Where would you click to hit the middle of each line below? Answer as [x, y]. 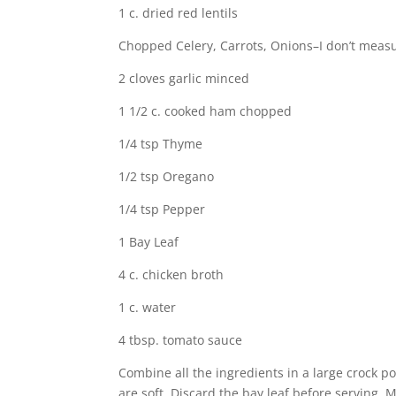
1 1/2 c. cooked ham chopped [206, 111]
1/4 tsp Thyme [161, 144]
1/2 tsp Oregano [167, 176]
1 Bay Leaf [149, 242]
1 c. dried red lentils [179, 13]
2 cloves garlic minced [184, 78]
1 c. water [148, 307]
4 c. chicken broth [171, 274]
